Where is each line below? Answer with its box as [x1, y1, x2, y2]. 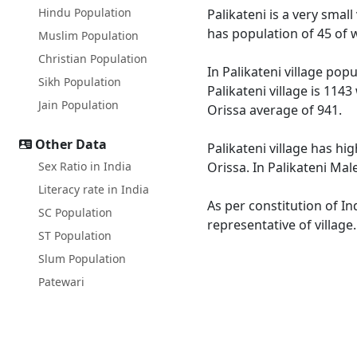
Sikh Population [38, 74, 121, 89]
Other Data [35, 135, 107, 153]
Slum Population [38, 251, 126, 266]
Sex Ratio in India [38, 159, 131, 174]
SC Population [38, 205, 112, 220]
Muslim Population [38, 28, 139, 43]
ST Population [38, 228, 112, 243]
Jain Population [38, 97, 119, 112]
